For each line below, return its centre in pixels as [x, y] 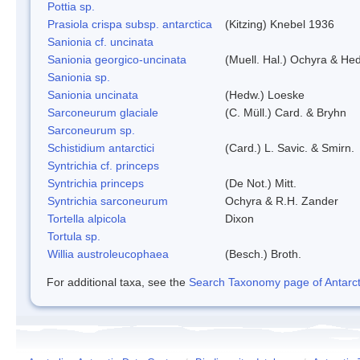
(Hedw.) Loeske [265, 94]
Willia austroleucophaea [108, 254]
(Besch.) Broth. [263, 254]
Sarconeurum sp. [91, 130]
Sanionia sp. [79, 77]
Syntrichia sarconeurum [108, 200]
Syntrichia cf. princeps [103, 165]
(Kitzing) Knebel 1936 [280, 24]
